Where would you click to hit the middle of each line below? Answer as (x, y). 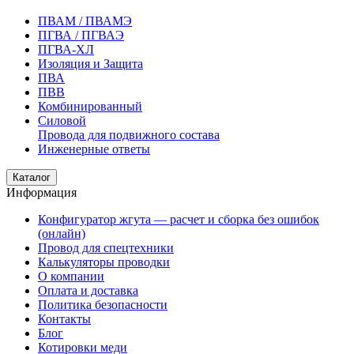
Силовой (62, 120)
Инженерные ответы (94, 149)
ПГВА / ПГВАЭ (81, 35)
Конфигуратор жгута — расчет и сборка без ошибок (179, 219)
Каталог (32, 177)
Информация (41, 192)
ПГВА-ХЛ (66, 49)
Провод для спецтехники (106, 247)
